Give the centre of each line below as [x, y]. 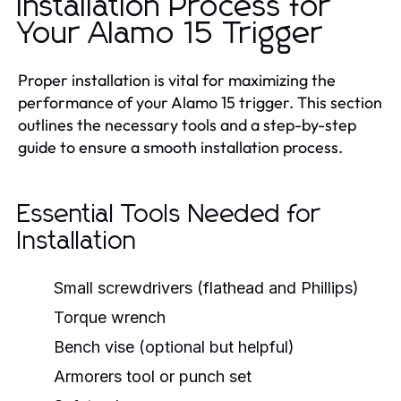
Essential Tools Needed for [169, 215]
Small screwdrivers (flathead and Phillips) [206, 288]
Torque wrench [110, 317]
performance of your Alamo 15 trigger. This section [200, 102]
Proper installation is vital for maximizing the [177, 80]
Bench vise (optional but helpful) [174, 347]
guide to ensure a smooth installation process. [180, 147]
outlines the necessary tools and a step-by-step [187, 125]
